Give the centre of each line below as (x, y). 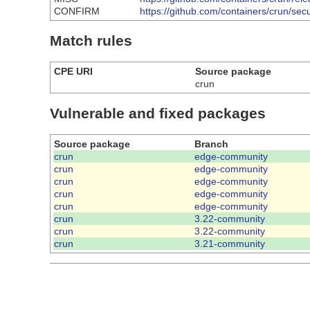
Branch (211, 144)
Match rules (91, 41)
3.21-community (230, 243)
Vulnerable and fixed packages (158, 113)
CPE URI (73, 71)
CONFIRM (77, 11)
